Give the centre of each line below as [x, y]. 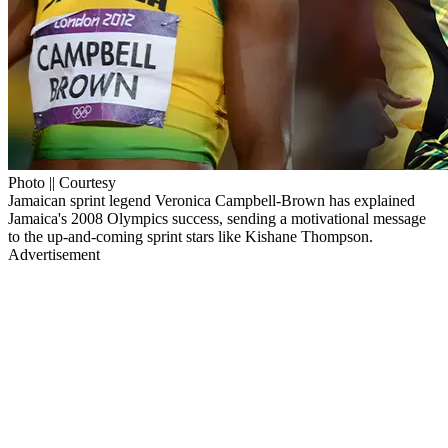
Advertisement [54, 254]
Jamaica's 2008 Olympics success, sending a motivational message [217, 218]
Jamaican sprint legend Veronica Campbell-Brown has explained [211, 200]
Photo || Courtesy [62, 182]
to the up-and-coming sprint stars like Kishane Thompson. [190, 236]
